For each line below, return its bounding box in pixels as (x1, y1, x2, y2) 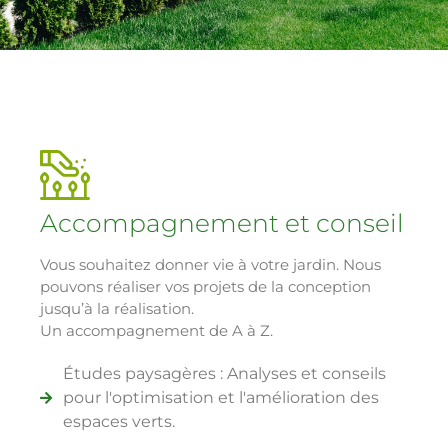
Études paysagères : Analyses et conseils (62, 364, 386, 384)
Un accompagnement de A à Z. (40, 321, 273, 341)
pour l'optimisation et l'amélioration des (62, 388, 379, 408)
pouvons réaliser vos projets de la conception (40, 277, 371, 297)
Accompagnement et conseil (40, 208, 404, 239)
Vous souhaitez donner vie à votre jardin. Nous (40, 255, 381, 275)
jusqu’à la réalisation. (40, 299, 194, 319)
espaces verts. (62, 412, 175, 432)
